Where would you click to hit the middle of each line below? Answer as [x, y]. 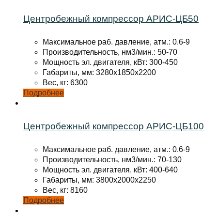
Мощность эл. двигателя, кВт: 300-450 [110, 62]
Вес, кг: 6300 [65, 83]
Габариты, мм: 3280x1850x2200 [99, 73]
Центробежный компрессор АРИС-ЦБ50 [111, 19]
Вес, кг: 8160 [65, 190]
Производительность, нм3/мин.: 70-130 [112, 159]
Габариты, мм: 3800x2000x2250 [99, 180]
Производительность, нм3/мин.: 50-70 [110, 52]
